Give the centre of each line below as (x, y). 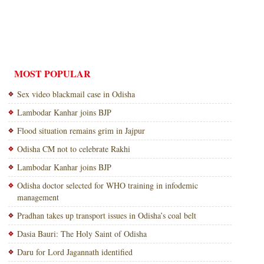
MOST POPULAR (52, 73)
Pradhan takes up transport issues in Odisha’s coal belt (106, 215)
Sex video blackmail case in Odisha (76, 94)
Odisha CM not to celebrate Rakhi (73, 149)
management (38, 197)
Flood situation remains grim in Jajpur (81, 131)
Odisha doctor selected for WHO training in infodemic (107, 185)
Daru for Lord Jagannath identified (75, 252)
